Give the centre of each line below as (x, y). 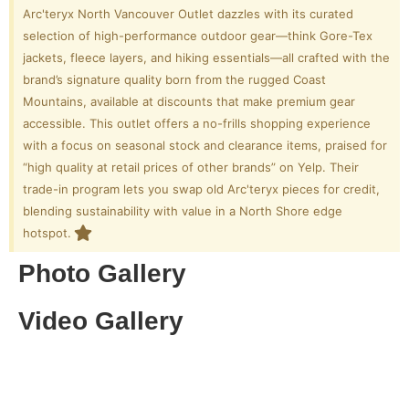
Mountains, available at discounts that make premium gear (189, 101)
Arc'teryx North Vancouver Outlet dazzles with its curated (188, 14)
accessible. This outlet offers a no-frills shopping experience (197, 123)
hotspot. (47, 233)
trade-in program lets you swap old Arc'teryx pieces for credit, (201, 189)
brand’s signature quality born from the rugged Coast (174, 79)
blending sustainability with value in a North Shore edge (183, 211)
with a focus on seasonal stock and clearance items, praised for (205, 145)
